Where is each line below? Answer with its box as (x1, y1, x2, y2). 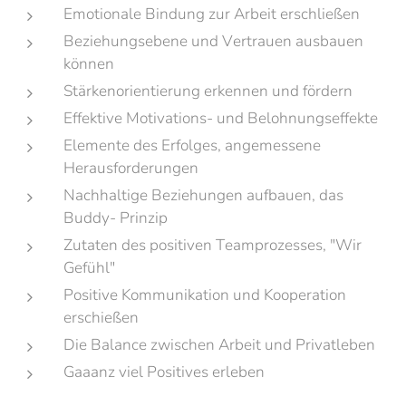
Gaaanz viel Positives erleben (63, 362, 265, 382)
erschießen (63, 307, 139, 328)
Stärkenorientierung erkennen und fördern (63, 81, 353, 101)
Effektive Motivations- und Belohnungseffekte (63, 108, 378, 129)
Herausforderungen (63, 158, 198, 179)
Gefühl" (63, 257, 115, 278)
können (63, 53, 114, 74)
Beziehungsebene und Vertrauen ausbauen (63, 31, 363, 52)
